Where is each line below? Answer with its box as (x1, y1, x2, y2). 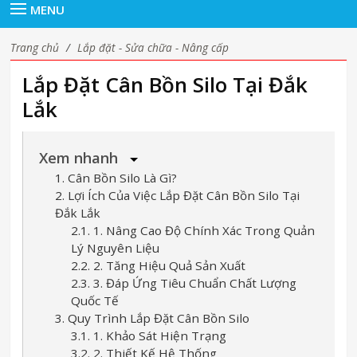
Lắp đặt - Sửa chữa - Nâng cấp (77, 40, 229, 55)
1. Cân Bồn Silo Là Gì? (55, 170, 178, 186)
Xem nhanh (39, 148, 123, 167)
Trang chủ (10, 40, 60, 55)
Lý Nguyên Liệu (71, 240, 160, 256)
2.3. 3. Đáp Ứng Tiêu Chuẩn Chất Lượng (71, 275, 297, 291)
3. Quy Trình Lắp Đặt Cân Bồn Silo (55, 310, 250, 326)
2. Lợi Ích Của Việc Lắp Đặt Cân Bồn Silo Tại (55, 187, 300, 203)
